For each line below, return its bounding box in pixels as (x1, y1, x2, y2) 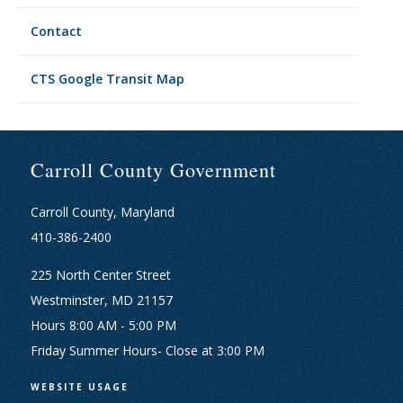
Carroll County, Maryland (30, 203, 175, 220)
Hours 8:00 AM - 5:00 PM (30, 317, 176, 334)
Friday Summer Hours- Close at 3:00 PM (30, 342, 264, 359)
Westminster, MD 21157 (30, 291, 173, 309)
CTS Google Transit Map (30, 70, 184, 87)
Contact (30, 22, 82, 40)
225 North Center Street (30, 266, 171, 283)
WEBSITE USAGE (30, 381, 129, 393)
